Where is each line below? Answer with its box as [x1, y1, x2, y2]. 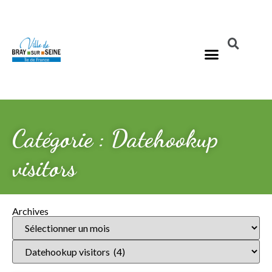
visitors [12, 153, 76, 182]
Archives [12, 205, 49, 217]
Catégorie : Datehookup [12, 124, 218, 153]
